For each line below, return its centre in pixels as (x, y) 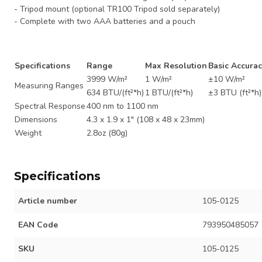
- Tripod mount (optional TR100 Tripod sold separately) (117, 9)
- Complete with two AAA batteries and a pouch (105, 21)
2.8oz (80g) (107, 133)
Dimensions (36, 120)
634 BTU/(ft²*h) (115, 93)
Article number (48, 201)
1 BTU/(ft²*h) (169, 93)
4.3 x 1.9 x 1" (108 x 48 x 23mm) (146, 120)
